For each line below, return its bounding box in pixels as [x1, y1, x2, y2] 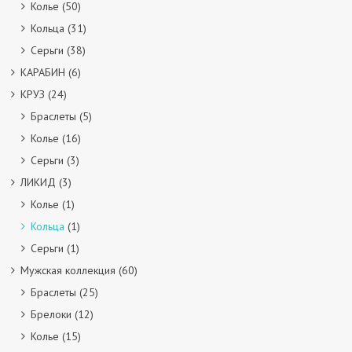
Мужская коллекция [20, 263, 115, 277]
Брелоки [31, 307, 71, 321]
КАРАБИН [20, 65, 65, 79]
